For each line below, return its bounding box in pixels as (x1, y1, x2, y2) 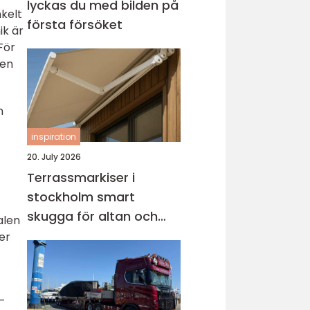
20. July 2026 (27, 151, 81, 163)
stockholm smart (27, 188, 97, 206)
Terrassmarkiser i (27, 169, 135, 186)
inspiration (31, 131, 76, 143)
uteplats (27, 227, 80, 244)
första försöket (27, 16, 122, 33)
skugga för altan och (27, 208, 158, 225)
